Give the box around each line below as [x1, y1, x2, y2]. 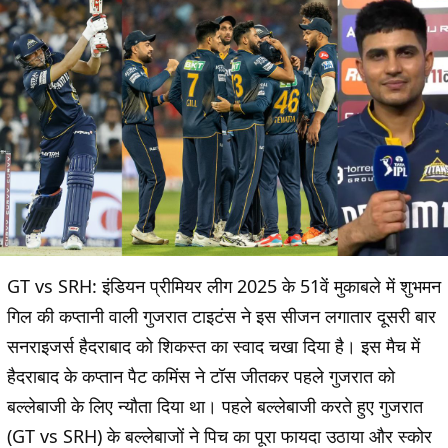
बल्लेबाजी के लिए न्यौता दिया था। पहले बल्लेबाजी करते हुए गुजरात [7, 394, 423, 419]
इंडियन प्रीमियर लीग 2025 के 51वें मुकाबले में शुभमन [97, 274, 441, 299]
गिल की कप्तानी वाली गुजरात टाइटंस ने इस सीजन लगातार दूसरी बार [7, 304, 436, 329]
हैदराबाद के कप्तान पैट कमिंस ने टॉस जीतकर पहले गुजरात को [7, 364, 395, 389]
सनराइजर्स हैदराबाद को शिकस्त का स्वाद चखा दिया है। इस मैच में [7, 334, 420, 359]
